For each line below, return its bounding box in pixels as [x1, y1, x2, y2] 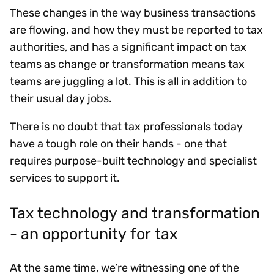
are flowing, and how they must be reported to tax [10, 23, 263, 37]
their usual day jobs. [10, 92, 112, 106]
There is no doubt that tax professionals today [10, 120, 243, 134]
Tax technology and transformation [10, 203, 260, 222]
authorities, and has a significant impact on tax [10, 40, 246, 54]
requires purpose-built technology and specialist [10, 154, 257, 168]
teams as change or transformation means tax [10, 57, 245, 72]
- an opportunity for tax [10, 224, 177, 243]
